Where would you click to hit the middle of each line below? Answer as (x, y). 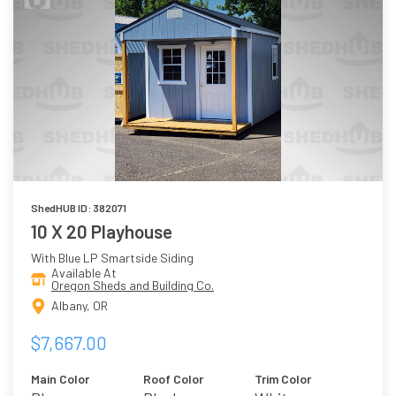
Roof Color (173, 378)
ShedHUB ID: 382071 (79, 207)
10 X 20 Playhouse (102, 231)
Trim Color (283, 378)
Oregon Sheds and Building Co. (133, 285)
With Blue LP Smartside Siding (112, 257)
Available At (84, 272)
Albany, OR (80, 306)
